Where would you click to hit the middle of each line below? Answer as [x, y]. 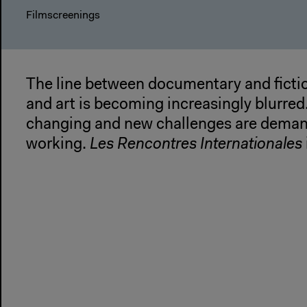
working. [58, 145]
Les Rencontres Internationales [196, 145]
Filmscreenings [63, 16]
